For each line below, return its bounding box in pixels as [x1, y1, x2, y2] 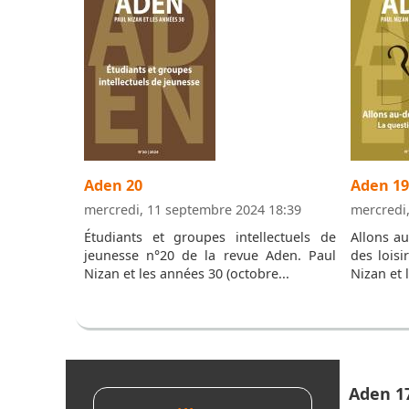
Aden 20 [84, 175, 142, 195]
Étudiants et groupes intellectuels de [84, 227, 336, 246]
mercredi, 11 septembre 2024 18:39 [84, 200, 301, 218]
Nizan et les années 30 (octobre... [84, 264, 289, 282]
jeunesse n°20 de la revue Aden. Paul [84, 246, 336, 264]
